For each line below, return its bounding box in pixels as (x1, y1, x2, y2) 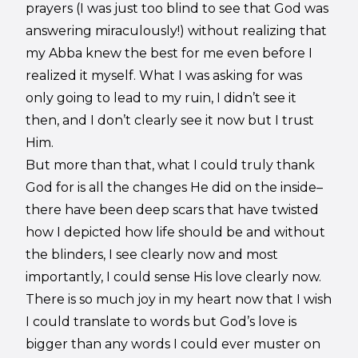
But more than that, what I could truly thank (26, 157, 316, 173)
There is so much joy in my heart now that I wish (26, 291, 332, 307)
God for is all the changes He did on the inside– (26, 179, 324, 195)
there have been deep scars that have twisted (26, 201, 320, 217)
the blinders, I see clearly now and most (26, 246, 279, 262)
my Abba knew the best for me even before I (26, 45, 313, 61)
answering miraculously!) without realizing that (26, 22, 328, 38)
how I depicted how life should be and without (26, 224, 326, 240)
